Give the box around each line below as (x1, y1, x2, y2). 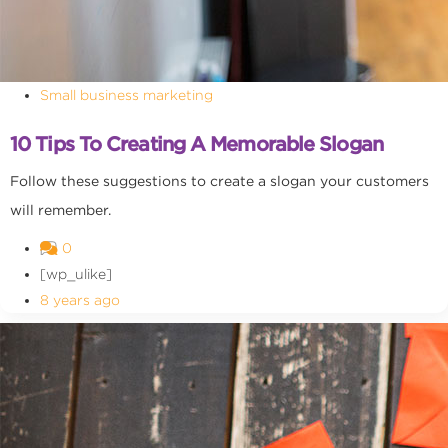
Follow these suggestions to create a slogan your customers (10, 173, 429, 189)
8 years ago (40, 292, 120, 308)
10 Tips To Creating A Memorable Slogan (10, 132, 383, 156)
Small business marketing (40, 87, 213, 103)
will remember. (10, 202, 111, 218)
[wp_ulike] (40, 266, 112, 282)
